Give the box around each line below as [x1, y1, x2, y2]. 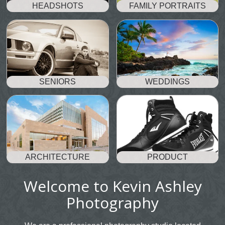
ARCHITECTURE [25, 153, 90, 162]
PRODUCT [147, 153, 188, 162]
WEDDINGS [145, 77, 190, 86]
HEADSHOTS [32, 2, 83, 11]
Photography [66, 192, 159, 213]
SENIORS [39, 77, 76, 86]
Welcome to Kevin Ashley [23, 175, 202, 196]
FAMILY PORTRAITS [129, 2, 206, 11]
